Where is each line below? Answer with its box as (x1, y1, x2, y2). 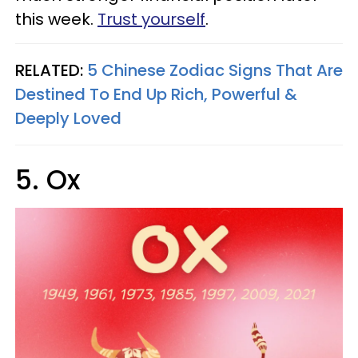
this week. (15, 8, 97, 30)
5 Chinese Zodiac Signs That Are (87, 59, 343, 82)
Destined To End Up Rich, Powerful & (15, 83, 297, 105)
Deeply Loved (15, 107, 121, 129)
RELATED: (15, 59, 87, 82)
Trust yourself (97, 8, 205, 30)
